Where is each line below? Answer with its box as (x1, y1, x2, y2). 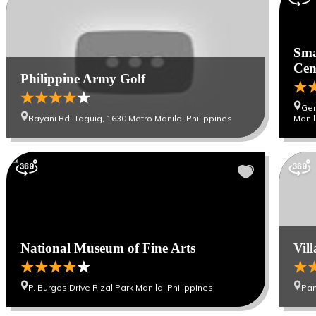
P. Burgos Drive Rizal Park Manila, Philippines (28, 282, 214, 293)
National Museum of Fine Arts (20, 241, 196, 255)
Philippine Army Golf (20, 71, 146, 86)
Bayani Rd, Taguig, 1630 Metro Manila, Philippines (28, 113, 233, 123)
